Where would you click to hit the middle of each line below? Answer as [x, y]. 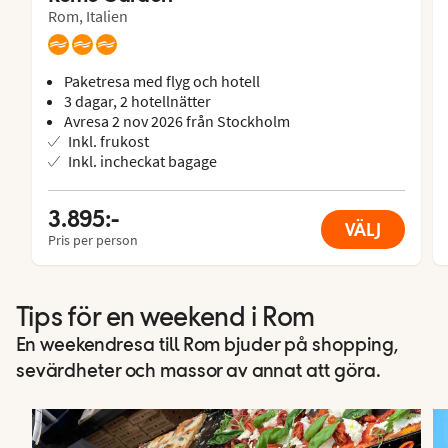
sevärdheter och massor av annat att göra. [198, 371]
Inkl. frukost [108, 140]
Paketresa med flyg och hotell [162, 80]
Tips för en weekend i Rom [165, 318]
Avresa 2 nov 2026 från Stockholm [177, 120]
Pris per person [93, 239]
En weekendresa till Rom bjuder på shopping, [207, 345]
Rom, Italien [88, 15]
